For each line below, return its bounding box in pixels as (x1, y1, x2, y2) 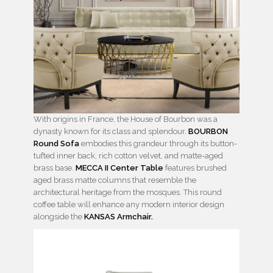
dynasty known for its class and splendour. (34, 126, 188, 136)
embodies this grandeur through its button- (79, 138, 237, 148)
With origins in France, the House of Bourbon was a (34, 114, 218, 124)
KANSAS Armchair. (84, 211, 153, 221)
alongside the (34, 211, 84, 221)
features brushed (163, 163, 227, 172)
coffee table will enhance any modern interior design (34, 199, 224, 209)
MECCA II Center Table (76, 163, 163, 172)
